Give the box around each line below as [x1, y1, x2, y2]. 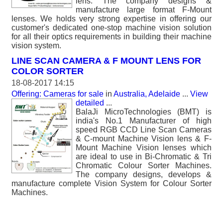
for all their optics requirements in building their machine [11, 32, 212, 41]
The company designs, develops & [76, 170, 212, 179]
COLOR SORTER [11, 66, 84, 76]
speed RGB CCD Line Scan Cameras [76, 125, 212, 134]
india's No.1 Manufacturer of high [76, 116, 212, 125]
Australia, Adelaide [113, 90, 180, 98]
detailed [76, 99, 104, 107]
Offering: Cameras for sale [11, 90, 104, 98]
